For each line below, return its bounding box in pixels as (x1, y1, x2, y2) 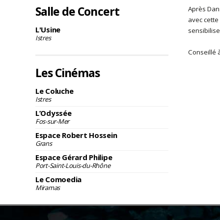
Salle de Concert (35, 3, 119, 19)
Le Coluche (35, 85, 74, 96)
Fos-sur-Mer (35, 116, 70, 126)
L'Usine (35, 24, 61, 34)
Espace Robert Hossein (35, 130, 117, 140)
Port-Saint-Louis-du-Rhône (35, 161, 110, 170)
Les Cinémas (35, 64, 100, 81)
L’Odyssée (35, 108, 72, 118)
